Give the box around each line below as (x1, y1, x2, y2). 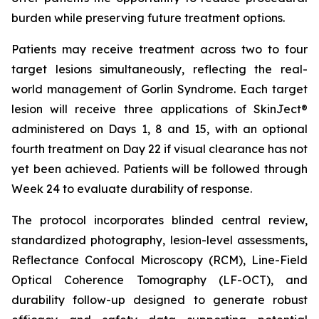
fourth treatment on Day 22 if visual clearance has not (11, 142, 308, 156)
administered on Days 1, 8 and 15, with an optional (11, 122, 308, 136)
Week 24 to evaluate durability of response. (11, 182, 252, 196)
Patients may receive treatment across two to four (11, 42, 308, 56)
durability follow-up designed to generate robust (11, 293, 308, 307)
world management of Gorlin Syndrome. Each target (11, 82, 308, 96)
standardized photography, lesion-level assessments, (11, 233, 308, 247)
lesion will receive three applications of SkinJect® (11, 102, 308, 116)
